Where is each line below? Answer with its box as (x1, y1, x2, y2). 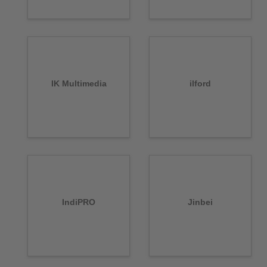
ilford (190, 79, 211, 89)
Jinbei (188, 197, 213, 207)
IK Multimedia (51, 79, 107, 89)
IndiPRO (62, 197, 95, 207)
